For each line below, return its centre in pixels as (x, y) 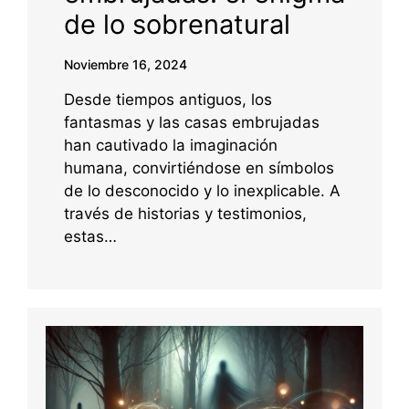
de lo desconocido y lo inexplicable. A (202, 190)
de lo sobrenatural (177, 24)
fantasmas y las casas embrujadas (192, 122)
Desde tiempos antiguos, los (168, 99)
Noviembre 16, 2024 (126, 64)
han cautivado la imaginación (171, 145)
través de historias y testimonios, (185, 213)
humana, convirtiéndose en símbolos (199, 168)
